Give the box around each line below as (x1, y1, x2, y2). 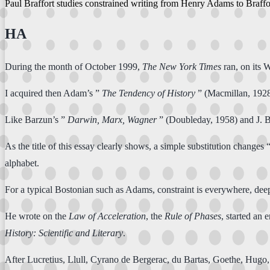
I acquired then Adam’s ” (5, 87, 102, 98)
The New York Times (142, 61, 221, 72)
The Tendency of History (102, 87, 195, 98)
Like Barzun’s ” (5, 114, 67, 125)
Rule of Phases (165, 210, 221, 221)
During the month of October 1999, (5, 61, 142, 72)
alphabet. (5, 157, 39, 168)
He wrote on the (5, 210, 69, 221)
